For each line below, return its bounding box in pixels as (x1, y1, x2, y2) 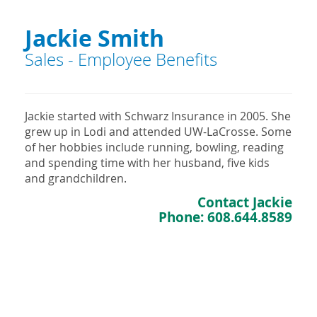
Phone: (158, 207, 207, 227)
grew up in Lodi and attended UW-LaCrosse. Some (25, 124, 292, 140)
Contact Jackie (197, 192, 292, 212)
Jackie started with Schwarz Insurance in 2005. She (25, 108, 291, 125)
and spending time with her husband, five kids (25, 155, 270, 171)
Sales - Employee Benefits (25, 48, 217, 71)
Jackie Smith (25, 23, 164, 54)
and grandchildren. (25, 171, 127, 187)
